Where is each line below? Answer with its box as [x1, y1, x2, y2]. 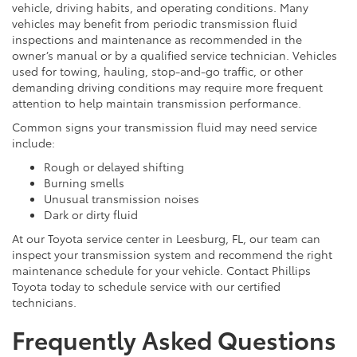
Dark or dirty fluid [44, 206, 144, 222]
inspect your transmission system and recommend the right [12, 245, 332, 262]
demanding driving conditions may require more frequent [12, 78, 323, 95]
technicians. [12, 293, 80, 310]
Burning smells [44, 174, 131, 190]
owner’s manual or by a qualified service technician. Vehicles [12, 46, 337, 63]
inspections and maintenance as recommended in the [12, 30, 302, 47]
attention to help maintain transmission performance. [12, 94, 301, 111]
